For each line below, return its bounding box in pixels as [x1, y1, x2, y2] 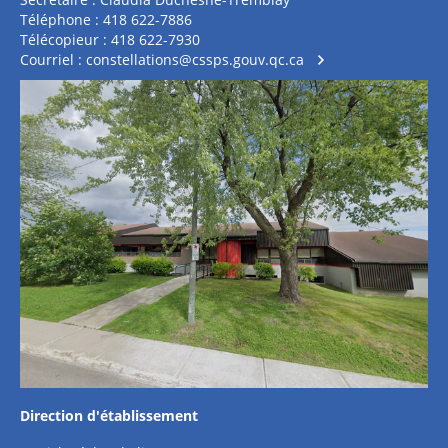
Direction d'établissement [20, 406, 198, 425]
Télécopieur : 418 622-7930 [20, 30, 200, 49]
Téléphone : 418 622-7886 [20, 10, 192, 29]
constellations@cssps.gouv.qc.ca [86, 50, 304, 69]
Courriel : [20, 50, 86, 69]
